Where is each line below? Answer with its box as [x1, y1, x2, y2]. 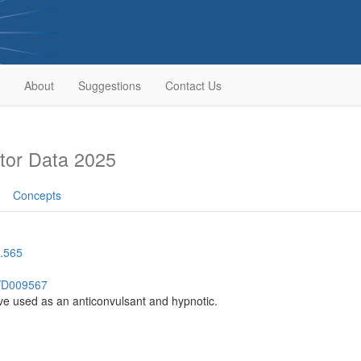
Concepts [13, 187, 61, 203]
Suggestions [77, 77, 141, 93]
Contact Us [164, 77, 222, 93]
